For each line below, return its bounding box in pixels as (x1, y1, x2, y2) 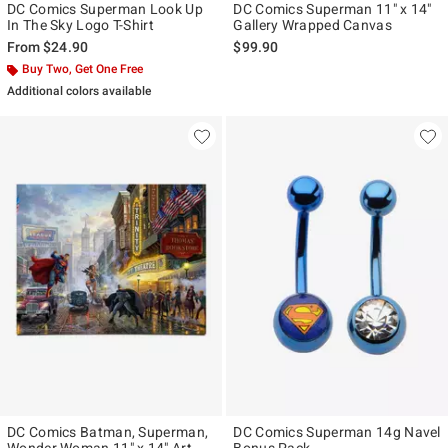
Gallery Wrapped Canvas (233, 17, 392, 34)
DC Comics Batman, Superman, (7, 423, 209, 440)
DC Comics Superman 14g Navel (233, 423, 441, 440)
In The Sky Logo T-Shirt (7, 17, 154, 34)
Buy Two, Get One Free (22, 62, 143, 77)
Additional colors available (7, 84, 151, 99)
